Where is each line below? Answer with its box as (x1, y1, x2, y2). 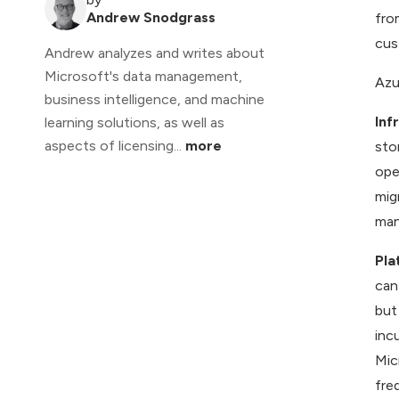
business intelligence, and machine (45, 91, 265, 109)
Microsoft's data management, (45, 68, 242, 85)
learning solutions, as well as (45, 114, 224, 132)
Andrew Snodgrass (86, 9, 216, 27)
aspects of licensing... (45, 137, 185, 155)
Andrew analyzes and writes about (45, 45, 265, 62)
